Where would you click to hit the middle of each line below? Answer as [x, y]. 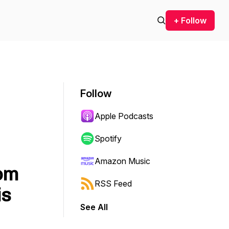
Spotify [108, 139]
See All [94, 207]
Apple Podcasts [124, 116]
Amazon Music [122, 161]
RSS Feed [113, 184]
